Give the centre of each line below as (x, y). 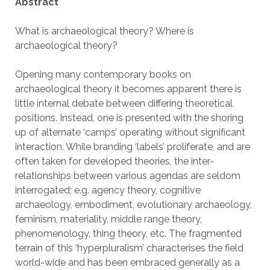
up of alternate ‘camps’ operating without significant (130, 132)
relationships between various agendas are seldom (127, 176)
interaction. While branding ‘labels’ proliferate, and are (132, 147)
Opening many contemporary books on (103, 74)
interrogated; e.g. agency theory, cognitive (108, 190)
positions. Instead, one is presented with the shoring (129, 118)
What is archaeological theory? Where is (104, 31)
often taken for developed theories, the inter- (114, 161)
